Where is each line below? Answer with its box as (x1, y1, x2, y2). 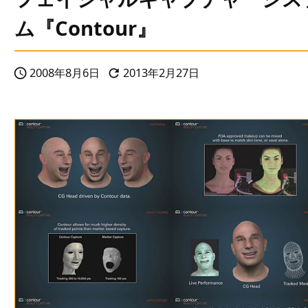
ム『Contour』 (14, 14, 157, 42)
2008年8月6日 (30, 65, 100, 80)
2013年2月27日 (123, 65, 199, 80)
